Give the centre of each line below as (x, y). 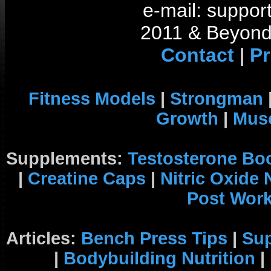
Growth (187, 119)
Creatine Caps (87, 178)
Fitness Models (92, 99)
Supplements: (67, 158)
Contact (197, 55)
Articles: (44, 238)
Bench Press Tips (154, 238)
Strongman (216, 99)
